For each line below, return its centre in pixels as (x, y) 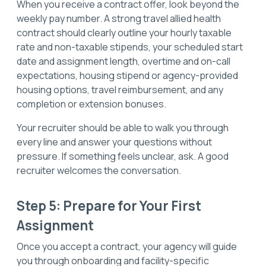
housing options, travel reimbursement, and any (120, 89)
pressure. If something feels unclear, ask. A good (123, 156)
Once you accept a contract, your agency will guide (127, 246)
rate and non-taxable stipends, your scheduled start (130, 47)
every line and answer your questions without (114, 142)
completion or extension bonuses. (91, 104)
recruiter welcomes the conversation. (99, 170)
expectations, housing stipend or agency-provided (127, 75)
